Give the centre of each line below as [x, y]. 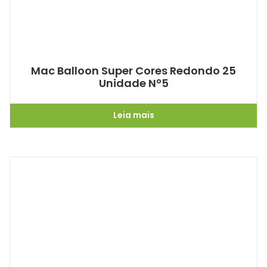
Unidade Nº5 [133, 83]
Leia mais [133, 115]
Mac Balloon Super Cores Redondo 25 [133, 70]
